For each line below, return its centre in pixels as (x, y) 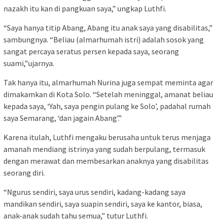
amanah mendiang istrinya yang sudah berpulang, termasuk (104, 149)
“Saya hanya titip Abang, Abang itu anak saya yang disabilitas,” (108, 28)
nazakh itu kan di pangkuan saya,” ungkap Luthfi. (85, 9)
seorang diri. (24, 173)
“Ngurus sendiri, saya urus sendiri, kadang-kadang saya (94, 192)
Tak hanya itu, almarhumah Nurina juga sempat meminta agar (108, 83)
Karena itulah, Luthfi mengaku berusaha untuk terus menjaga (107, 137)
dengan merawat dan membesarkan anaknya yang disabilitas (106, 161)
